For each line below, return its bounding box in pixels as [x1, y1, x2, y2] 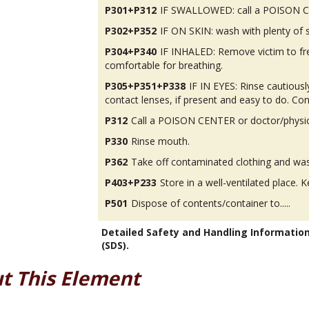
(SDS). [101, 239, 130, 252]
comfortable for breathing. [105, 59, 223, 72]
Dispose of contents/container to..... [131, 197, 291, 210]
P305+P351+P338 [105, 79, 186, 93]
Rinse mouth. [131, 134, 190, 148]
